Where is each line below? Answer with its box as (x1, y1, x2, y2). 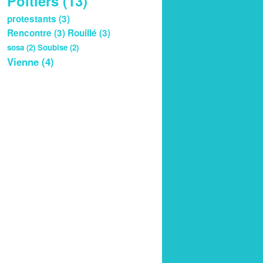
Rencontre (7, 26, 52, 39)
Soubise (38, 41, 68, 53)
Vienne (7, 54, 39, 69)
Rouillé (68, 26, 97, 39)
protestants (7, 12, 56, 25)
